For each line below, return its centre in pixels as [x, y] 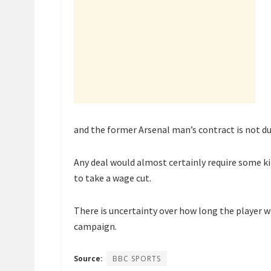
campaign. [95, 226]
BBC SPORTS [137, 258]
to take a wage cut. [113, 178]
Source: [88, 258]
